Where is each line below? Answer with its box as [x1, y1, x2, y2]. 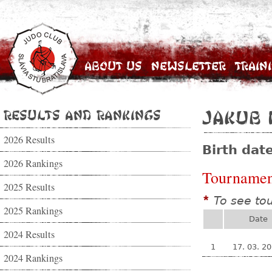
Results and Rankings [4, 107, 161, 123]
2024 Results [4, 228, 55, 241]
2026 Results [4, 133, 55, 146]
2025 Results [4, 180, 55, 194]
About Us [84, 59, 142, 73]
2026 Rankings [4, 157, 63, 170]
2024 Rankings [4, 251, 63, 265]
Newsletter [151, 59, 226, 73]
